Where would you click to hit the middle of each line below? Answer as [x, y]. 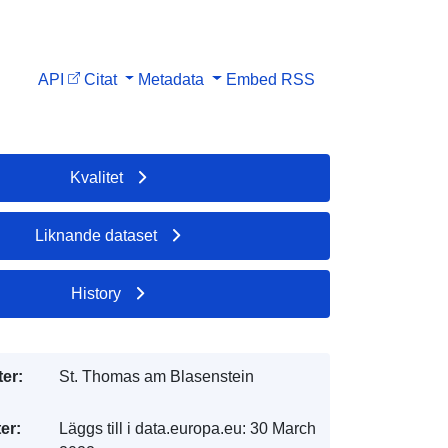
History [96, 293]
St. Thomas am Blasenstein [156, 376]
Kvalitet [96, 177]
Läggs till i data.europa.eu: [152, 428]
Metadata [171, 79]
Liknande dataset [96, 235]
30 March [282, 428]
